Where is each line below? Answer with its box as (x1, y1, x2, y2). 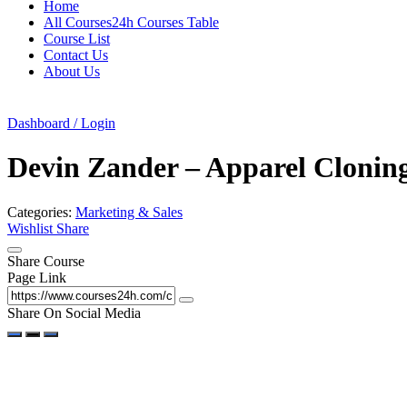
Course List (44, 31, 110, 46)
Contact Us (44, 47, 108, 63)
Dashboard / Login (7, 115, 115, 131)
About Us (44, 64, 100, 79)
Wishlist (7, 220, 56, 236)
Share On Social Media (7, 304, 141, 321)
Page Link (7, 269, 66, 285)
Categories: (7, 203, 75, 220)
